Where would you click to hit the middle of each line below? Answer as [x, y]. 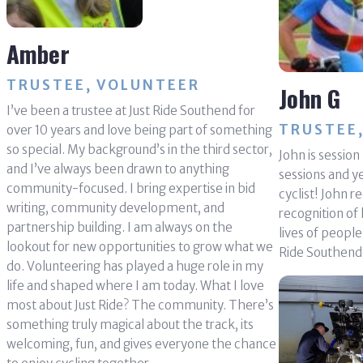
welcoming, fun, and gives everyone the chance [141, 344]
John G [309, 98]
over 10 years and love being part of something [139, 130]
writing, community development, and [115, 207]
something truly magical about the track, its [130, 324]
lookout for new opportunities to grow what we [139, 246]
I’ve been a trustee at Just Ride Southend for [130, 110]
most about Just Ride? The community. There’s [140, 305]
